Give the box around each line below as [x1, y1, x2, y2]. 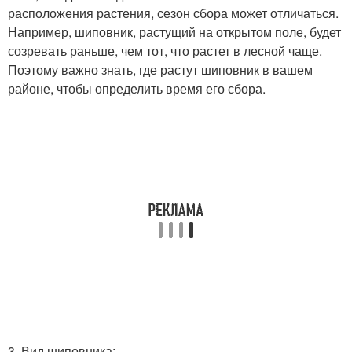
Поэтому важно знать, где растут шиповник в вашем [8, 60, 313, 79]
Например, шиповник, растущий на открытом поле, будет [8, 23, 341, 42]
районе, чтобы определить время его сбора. [8, 79, 266, 98]
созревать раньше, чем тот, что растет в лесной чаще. [8, 42, 322, 60]
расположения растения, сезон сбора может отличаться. [8, 4, 339, 23]
